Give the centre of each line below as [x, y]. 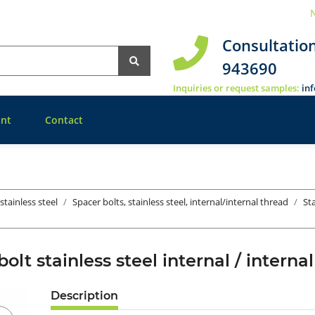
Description [84, 296]
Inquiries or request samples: [237, 88]
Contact [64, 120]
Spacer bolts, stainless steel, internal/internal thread [180, 202]
